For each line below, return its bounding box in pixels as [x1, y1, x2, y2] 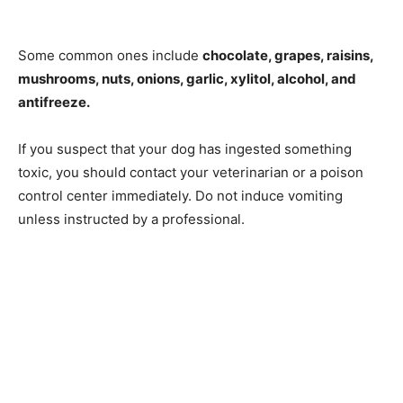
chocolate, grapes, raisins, [202, 46, 373, 64]
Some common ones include [18, 46, 202, 64]
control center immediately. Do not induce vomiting [18, 186, 343, 204]
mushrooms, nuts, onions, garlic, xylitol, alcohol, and [18, 69, 356, 87]
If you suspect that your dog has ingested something [18, 139, 352, 157]
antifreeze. [18, 93, 90, 111]
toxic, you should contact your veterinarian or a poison [18, 163, 363, 181]
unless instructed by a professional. [18, 210, 245, 228]
